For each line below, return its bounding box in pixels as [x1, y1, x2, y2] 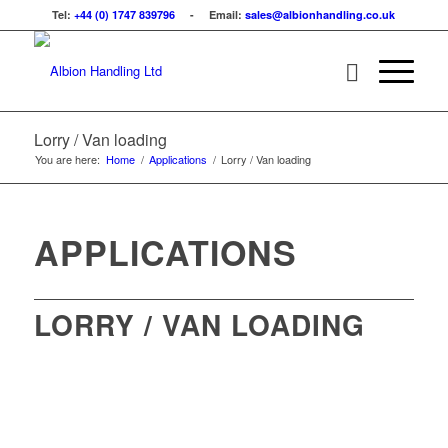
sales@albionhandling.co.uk [245, 7, 396, 22]
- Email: [175, 7, 246, 22]
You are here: [34, 151, 100, 167]
